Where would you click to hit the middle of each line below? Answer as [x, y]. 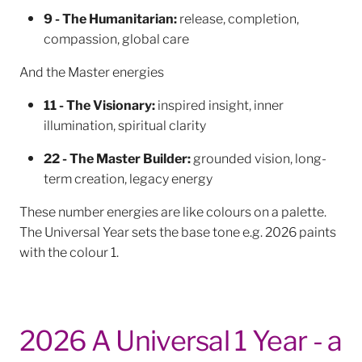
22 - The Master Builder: [117, 158]
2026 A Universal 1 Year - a [181, 339]
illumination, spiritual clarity [125, 124]
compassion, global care [116, 38]
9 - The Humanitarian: [112, 18]
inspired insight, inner [219, 104]
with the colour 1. [69, 251]
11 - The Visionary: [99, 104]
